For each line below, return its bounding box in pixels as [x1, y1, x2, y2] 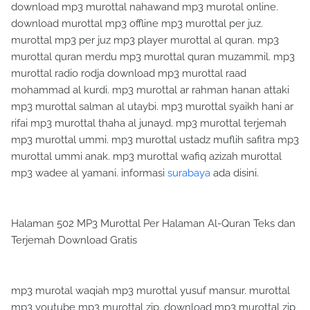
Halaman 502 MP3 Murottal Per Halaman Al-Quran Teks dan [11, 217, 295, 230]
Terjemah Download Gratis [11, 233, 137, 246]
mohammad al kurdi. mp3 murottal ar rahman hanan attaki [11, 83, 289, 96]
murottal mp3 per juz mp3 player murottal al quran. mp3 [11, 33, 279, 46]
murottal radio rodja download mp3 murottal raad [11, 66, 246, 80]
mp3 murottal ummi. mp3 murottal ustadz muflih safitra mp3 [11, 133, 299, 146]
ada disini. [210, 166, 259, 179]
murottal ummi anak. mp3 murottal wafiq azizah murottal [11, 149, 282, 163]
